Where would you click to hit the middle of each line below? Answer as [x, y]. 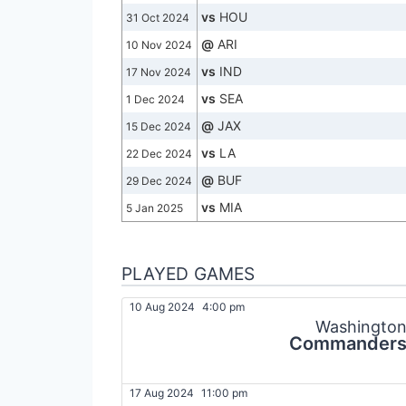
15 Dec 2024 [159, 127]
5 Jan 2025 [155, 208]
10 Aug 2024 [162, 307]
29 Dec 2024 [159, 181]
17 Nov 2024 [159, 72]
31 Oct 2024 [158, 18]
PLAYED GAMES [188, 274]
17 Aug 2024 [162, 393]
